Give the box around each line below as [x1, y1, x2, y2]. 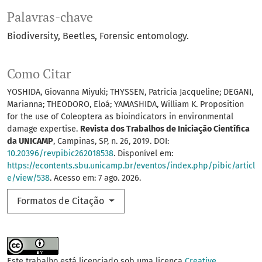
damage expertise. [7, 124, 80, 135]
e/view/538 [7, 173, 50, 184]
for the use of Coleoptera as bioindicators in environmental [7, 112, 233, 122]
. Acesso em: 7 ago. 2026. [50, 173, 141, 184]
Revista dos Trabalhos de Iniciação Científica [80, 124, 250, 135]
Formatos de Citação [17, 195, 106, 207]
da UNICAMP [7, 136, 53, 147]
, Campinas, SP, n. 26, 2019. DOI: [53, 136, 169, 147]
